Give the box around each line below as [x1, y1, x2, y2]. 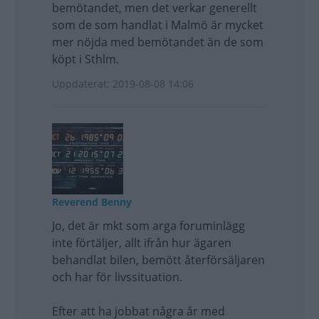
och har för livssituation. [52, 269, 182, 285]
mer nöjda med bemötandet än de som [52, 34, 263, 50]
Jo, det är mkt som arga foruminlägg [52, 218, 245, 234]
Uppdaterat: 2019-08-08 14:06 [52, 77, 194, 90]
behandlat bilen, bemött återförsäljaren [52, 252, 265, 268]
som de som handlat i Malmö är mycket [52, 17, 263, 33]
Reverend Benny [52, 195, 132, 209]
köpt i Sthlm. [52, 51, 119, 67]
